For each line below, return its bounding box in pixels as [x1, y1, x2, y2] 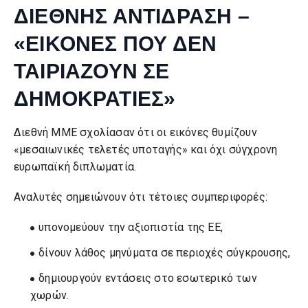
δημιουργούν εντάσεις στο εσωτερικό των [38, 272, 257, 285]
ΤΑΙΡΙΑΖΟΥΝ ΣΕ [14, 60, 170, 82]
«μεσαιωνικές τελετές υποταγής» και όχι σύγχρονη [14, 143, 278, 156]
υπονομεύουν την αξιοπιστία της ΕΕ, [38, 221, 223, 234]
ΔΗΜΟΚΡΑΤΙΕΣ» [14, 87, 176, 110]
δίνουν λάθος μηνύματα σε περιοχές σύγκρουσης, [38, 246, 291, 260]
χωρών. [30, 289, 69, 302]
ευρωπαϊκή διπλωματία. [14, 160, 137, 173]
